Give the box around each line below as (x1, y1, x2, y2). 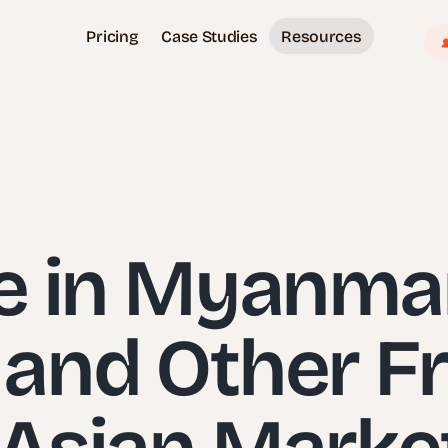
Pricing (86, 24, 138, 48)
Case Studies (161, 24, 258, 48)
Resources (281, 24, 362, 48)
